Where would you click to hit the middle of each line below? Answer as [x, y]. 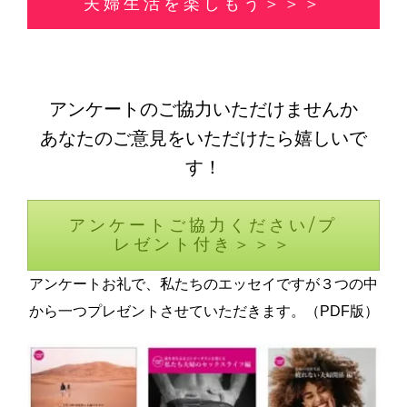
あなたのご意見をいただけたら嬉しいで [203, 139]
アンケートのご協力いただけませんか [203, 109]
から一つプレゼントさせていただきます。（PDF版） [203, 312]
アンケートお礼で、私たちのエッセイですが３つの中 [203, 284]
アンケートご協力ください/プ [203, 226]
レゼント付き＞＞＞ [203, 245]
